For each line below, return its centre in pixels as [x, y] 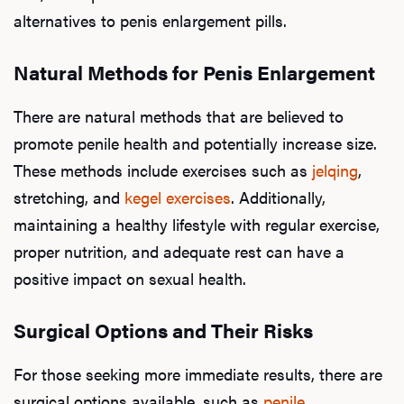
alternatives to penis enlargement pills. [150, 20]
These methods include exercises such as [163, 170]
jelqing [335, 170]
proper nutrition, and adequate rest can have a [179, 251]
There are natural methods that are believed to [179, 115]
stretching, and [69, 197]
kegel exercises [178, 197]
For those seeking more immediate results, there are [198, 373]
